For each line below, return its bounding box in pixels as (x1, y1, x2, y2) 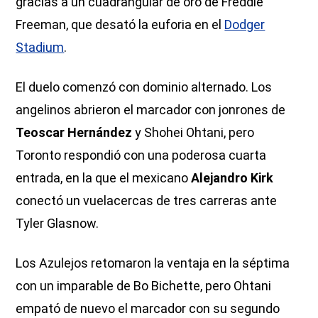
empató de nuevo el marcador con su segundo (16, 301, 280, 317)
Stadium (16, 40, 65, 55)
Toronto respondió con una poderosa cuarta (16, 148, 267, 163)
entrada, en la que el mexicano (16, 170, 192, 186)
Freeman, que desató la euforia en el (16, 17, 225, 33)
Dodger (224, 17, 265, 33)
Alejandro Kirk (191, 170, 274, 186)
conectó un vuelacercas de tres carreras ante (16, 193, 278, 209)
